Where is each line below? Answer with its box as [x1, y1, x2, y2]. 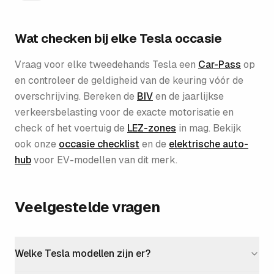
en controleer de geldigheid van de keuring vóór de [15, 74, 243, 87]
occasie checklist [59, 138, 139, 150]
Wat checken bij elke [15, 31, 139, 46]
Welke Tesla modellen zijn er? [15, 247, 150, 260]
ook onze [15, 138, 56, 150]
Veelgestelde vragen [15, 198, 160, 217]
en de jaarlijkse [155, 90, 224, 103]
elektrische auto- [169, 138, 248, 150]
